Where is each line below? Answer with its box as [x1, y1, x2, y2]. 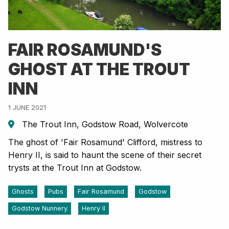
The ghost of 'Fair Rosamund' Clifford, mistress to [8, 137, 202, 148]
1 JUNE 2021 [8, 104, 46, 112]
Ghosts [12, 188, 34, 196]
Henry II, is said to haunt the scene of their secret [8, 150, 201, 161]
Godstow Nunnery [12, 204, 67, 213]
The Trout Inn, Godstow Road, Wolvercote [19, 119, 188, 130]
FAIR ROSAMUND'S [8, 40, 162, 60]
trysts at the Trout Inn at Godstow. [8, 163, 142, 173]
